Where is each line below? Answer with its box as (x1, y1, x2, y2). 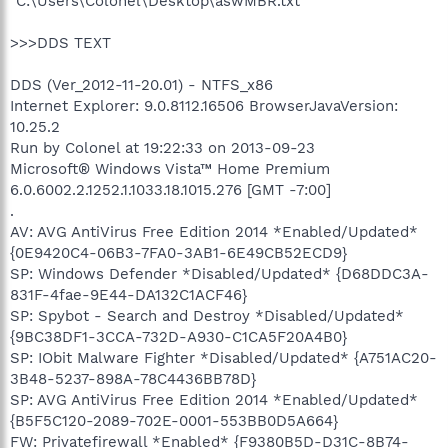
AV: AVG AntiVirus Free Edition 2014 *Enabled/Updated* (10, 222, 418, 241)
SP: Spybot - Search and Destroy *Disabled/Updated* (10, 306, 404, 325)
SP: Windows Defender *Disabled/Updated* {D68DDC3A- (10, 264, 429, 283)
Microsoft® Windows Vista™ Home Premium (10, 159, 330, 178)
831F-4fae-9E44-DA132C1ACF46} (10, 285, 247, 304)
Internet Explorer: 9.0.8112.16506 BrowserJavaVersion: (10, 96, 398, 115)
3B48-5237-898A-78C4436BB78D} (10, 369, 256, 388)
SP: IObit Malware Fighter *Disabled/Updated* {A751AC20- (10, 348, 437, 367)
